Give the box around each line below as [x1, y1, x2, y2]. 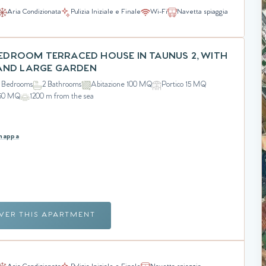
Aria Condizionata [7, 9, 61, 16]
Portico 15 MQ [161, 81, 207, 89]
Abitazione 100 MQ [91, 81, 153, 89]
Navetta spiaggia [177, 9, 228, 16]
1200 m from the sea [30, 93, 94, 101]
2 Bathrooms [42, 81, 82, 89]
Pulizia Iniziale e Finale [71, 9, 141, 16]
